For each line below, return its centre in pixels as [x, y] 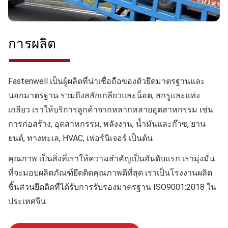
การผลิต [32, 44]
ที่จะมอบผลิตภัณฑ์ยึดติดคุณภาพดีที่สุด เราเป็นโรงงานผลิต [110, 173]
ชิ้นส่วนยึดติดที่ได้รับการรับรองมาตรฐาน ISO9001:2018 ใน [112, 187]
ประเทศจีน [27, 201]
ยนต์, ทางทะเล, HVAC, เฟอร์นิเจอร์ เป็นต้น [80, 138]
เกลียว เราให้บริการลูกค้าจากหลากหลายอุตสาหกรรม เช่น [111, 109]
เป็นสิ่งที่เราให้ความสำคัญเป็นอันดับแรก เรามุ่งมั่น [126, 158]
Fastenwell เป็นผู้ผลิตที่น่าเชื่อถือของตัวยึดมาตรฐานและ [107, 81]
